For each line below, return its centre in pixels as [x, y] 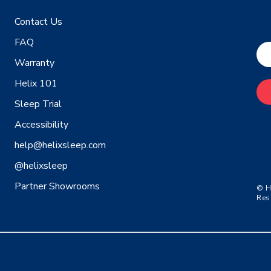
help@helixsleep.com [60, 145]
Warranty [34, 63]
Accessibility [41, 125]
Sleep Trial [38, 104]
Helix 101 [36, 84]
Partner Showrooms [57, 187]
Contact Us [38, 22]
